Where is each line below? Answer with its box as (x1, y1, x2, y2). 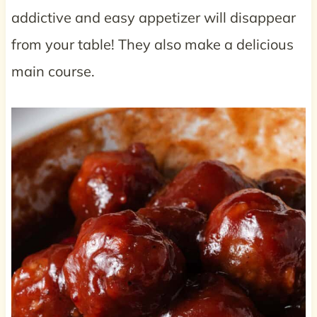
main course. (11, 62, 95, 80)
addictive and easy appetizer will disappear (11, 8, 296, 26)
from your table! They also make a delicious (11, 35, 294, 53)
